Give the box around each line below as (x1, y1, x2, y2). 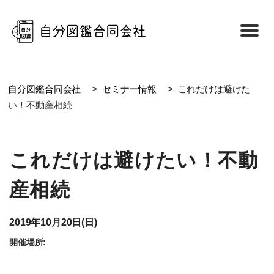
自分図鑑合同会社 (8, 84, 81, 94)
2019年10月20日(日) (9, 217, 97, 228)
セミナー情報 (102, 84, 157, 94)
